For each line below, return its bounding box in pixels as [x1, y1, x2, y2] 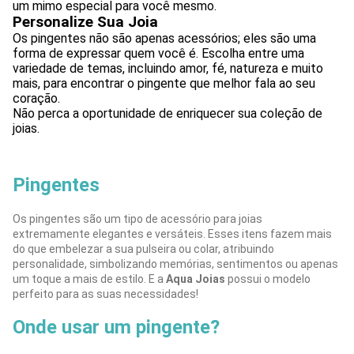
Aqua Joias [166, 272, 225, 285]
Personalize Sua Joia [13, 13, 158, 31]
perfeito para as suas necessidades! [13, 287, 198, 300]
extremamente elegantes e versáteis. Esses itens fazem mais [13, 227, 332, 240]
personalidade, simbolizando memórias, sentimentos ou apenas [13, 257, 338, 270]
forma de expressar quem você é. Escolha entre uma [13, 45, 304, 61]
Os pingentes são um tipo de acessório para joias [13, 212, 262, 225]
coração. [13, 90, 60, 106]
